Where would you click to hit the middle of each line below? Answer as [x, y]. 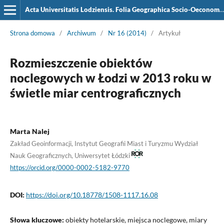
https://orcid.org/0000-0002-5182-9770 [69, 167]
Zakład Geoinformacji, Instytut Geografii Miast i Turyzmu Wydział [104, 143]
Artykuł [169, 33]
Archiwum [81, 33]
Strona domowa [32, 33]
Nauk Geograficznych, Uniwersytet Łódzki [70, 155]
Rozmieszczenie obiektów [81, 62]
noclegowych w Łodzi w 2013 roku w [110, 77]
